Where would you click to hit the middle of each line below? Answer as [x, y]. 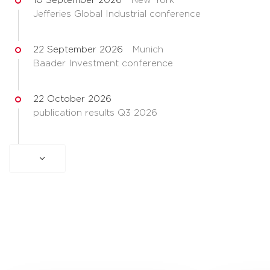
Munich [148, 50]
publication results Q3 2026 [95, 113]
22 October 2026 [72, 99]
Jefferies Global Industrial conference [117, 14]
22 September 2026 [78, 50]
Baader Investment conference [103, 64]
